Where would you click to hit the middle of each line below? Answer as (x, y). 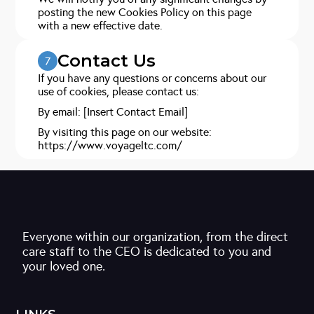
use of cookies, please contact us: (119, 91)
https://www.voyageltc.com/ (110, 145)
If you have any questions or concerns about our (152, 78)
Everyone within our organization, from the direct (156, 237)
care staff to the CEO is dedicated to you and (147, 252)
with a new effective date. (101, 26)
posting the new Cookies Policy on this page (145, 12)
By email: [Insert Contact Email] (113, 112)
